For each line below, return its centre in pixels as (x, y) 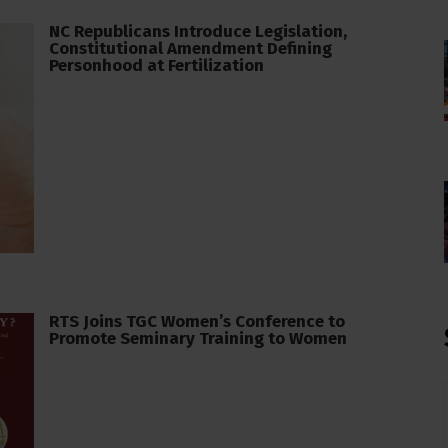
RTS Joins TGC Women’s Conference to (197, 322)
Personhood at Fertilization (157, 65)
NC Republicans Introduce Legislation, (198, 31)
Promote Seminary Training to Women (198, 339)
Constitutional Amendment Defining (191, 48)
